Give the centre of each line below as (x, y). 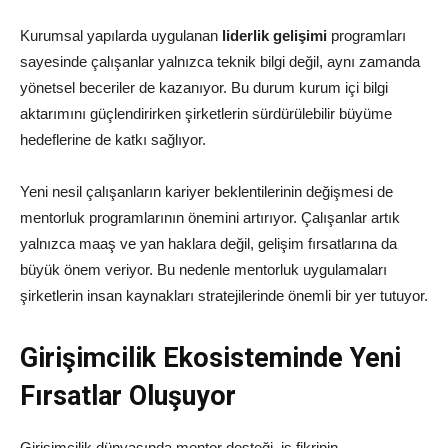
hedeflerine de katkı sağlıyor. (113, 140)
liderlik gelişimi (274, 36)
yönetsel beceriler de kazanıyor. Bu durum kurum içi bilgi (204, 88)
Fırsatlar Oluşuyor (128, 396)
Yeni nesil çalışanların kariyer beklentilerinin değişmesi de (206, 192)
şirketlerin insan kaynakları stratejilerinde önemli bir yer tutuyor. (224, 296)
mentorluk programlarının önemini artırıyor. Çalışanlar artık (210, 218)
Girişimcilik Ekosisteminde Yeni (210, 358)
